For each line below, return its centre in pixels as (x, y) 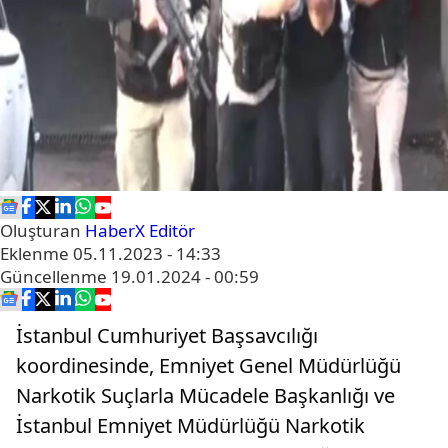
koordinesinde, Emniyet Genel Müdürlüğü (208, 365)
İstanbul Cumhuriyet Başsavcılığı (167, 335)
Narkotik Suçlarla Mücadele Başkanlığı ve (205, 395)
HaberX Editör (140, 230)
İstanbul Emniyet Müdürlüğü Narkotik (190, 425)
